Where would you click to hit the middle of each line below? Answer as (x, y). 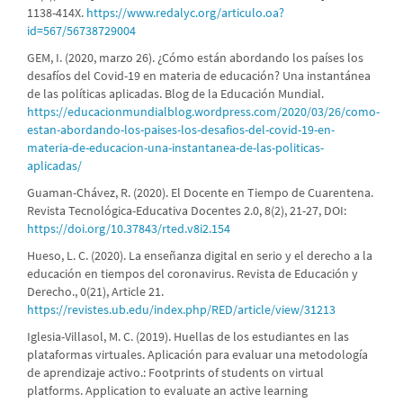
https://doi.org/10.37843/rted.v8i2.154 (129, 228)
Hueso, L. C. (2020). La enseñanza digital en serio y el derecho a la (200, 255)
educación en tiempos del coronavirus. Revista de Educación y (193, 273)
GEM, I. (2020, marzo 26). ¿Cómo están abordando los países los (195, 57)
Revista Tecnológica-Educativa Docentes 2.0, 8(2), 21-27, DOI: (187, 210)
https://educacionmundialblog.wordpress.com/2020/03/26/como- (203, 111)
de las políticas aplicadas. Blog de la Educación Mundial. (175, 93)
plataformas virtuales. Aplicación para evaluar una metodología (197, 354)
